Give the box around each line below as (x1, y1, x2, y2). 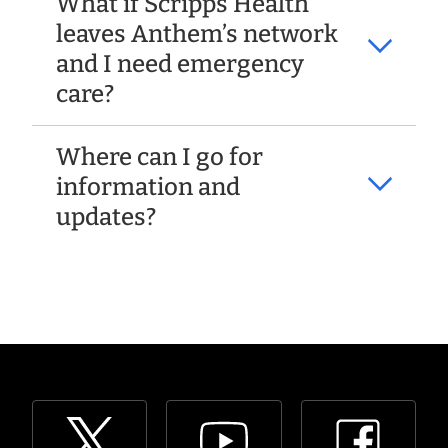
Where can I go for (56, 143, 263, 171)
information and (56, 173, 240, 201)
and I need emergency (56, 50, 304, 78)
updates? (56, 203, 156, 231)
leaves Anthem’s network (56, 20, 338, 48)
